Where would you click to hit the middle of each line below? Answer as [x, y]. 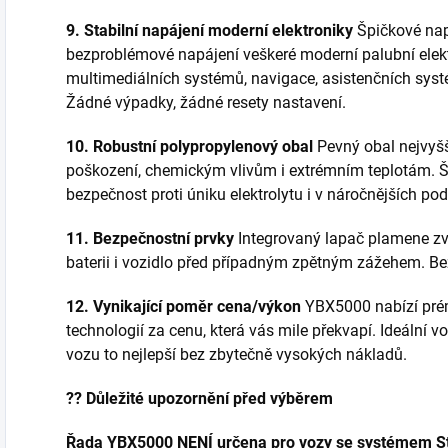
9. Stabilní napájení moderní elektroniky [209, 30]
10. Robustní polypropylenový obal [189, 146]
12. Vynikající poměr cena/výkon [183, 306]
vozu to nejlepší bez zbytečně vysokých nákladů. [236, 354]
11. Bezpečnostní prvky [150, 238]
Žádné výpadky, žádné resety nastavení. [206, 102]
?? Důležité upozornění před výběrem [199, 398]
